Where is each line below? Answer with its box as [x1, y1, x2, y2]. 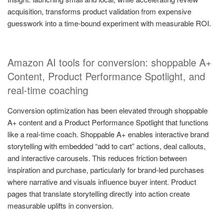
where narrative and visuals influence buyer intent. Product [7, 176, 196, 187]
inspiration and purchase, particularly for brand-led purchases [7, 164, 204, 175]
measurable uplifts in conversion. [7, 200, 113, 211]
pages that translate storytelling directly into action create [7, 188, 190, 199]
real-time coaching [7, 82, 88, 97]
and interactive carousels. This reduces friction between [7, 152, 187, 163]
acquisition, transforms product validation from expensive [7, 6, 191, 17]
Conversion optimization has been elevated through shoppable [7, 105, 208, 115]
